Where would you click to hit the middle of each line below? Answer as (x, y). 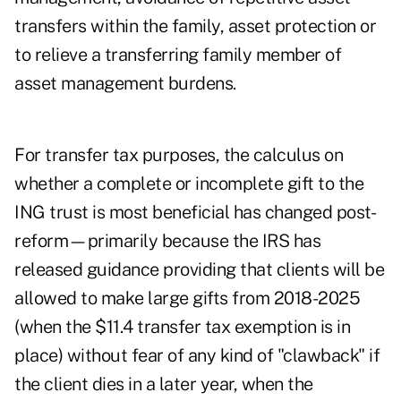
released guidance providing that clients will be (199, 270)
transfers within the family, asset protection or (195, 26)
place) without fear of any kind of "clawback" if (197, 356)
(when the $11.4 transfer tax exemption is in (182, 327)
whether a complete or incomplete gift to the (189, 184)
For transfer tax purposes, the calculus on (179, 155)
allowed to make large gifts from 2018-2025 (187, 299)
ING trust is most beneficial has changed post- (195, 213)
